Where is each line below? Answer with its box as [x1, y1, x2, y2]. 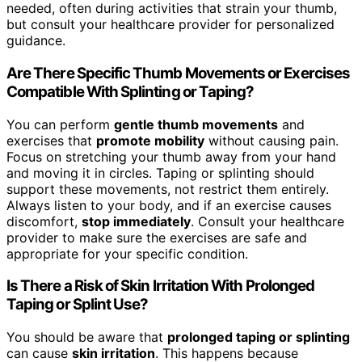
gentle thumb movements [114, 116, 278, 133]
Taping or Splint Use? [6, 295, 149, 314]
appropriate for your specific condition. [6, 245, 248, 262]
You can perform [6, 116, 114, 133]
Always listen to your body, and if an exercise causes [6, 196, 331, 213]
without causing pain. [204, 132, 339, 149]
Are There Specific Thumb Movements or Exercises [6, 63, 351, 82]
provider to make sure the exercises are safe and [6, 229, 307, 246]
